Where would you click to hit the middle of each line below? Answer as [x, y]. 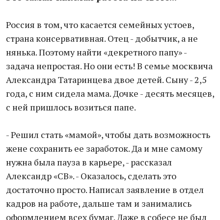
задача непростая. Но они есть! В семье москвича [109, 66]
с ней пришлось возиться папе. [71, 107]
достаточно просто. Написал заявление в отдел [105, 190]
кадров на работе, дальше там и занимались [99, 203]
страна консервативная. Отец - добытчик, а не [102, 38]
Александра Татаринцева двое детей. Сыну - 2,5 [106, 80]
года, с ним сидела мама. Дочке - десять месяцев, [110, 93]
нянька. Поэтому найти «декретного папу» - [96, 52]
